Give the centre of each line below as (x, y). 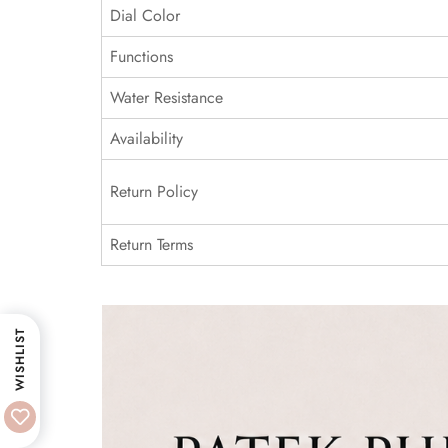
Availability (146, 138)
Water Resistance (166, 97)
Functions (141, 56)
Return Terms (151, 244)
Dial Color (145, 15)
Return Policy (154, 191)
